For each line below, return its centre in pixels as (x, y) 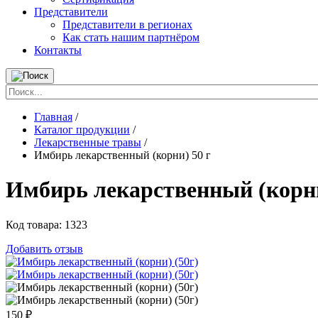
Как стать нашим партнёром (131, 37)
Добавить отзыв (44, 248)
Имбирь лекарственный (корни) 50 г (122, 155)
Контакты (58, 50)
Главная (53, 117)
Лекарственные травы (88, 142)
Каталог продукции (82, 130)
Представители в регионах (127, 24)
